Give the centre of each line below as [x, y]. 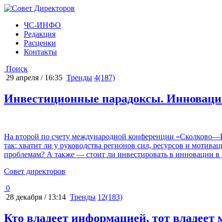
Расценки [40, 43]
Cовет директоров [35, 171]
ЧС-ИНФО [42, 25]
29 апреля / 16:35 [33, 78]
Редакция [40, 34]
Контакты [40, 52]
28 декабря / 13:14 [35, 197]
